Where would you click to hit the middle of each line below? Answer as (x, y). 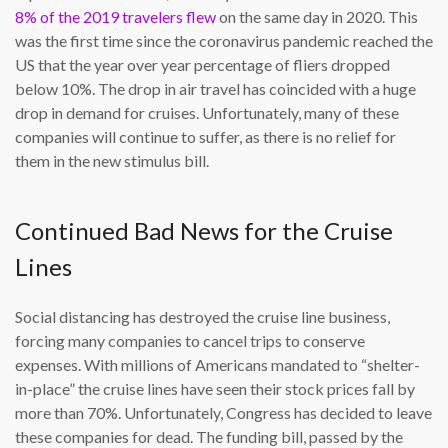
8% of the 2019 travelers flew (115, 17)
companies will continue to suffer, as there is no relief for (205, 137)
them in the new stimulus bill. (112, 161)
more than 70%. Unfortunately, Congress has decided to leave (223, 413)
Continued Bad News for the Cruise (204, 231)
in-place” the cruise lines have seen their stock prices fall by (215, 389)
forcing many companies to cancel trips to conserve (190, 341)
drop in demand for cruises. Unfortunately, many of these (207, 113)
